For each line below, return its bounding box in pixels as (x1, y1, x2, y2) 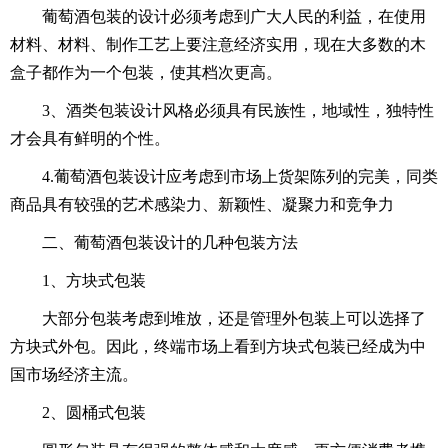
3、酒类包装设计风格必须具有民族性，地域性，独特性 (42, 102, 434, 120)
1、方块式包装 (42, 272, 146, 290)
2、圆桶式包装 (42, 404, 146, 422)
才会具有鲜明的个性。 (10, 130, 170, 148)
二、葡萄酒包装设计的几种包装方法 (42, 234, 298, 252)
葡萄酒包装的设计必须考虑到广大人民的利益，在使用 (42, 8, 426, 26)
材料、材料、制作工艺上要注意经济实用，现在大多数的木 (10, 36, 426, 54)
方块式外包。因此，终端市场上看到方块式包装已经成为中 (10, 338, 426, 356)
